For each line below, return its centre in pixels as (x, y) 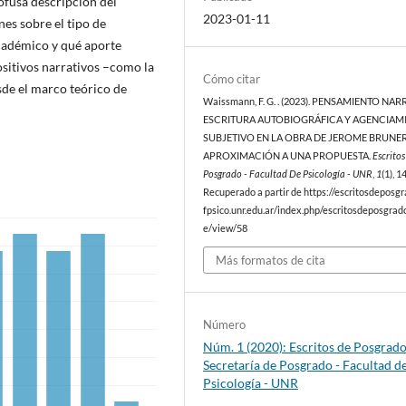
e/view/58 (226, 228)
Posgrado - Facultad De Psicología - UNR (288, 174)
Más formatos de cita (271, 261)
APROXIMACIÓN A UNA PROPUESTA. (288, 155)
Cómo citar (232, 78)
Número (225, 325)
